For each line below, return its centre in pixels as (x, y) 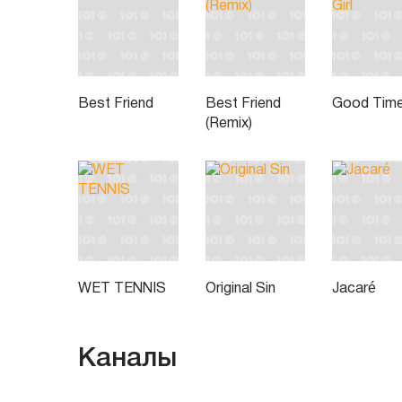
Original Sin (240, 288)
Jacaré (354, 288)
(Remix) (228, 124)
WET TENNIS (122, 288)
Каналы (127, 359)
